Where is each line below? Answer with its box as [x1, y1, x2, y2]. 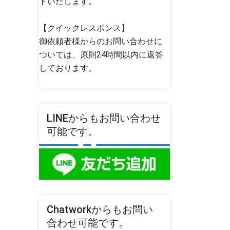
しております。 [39, 63, 97, 73]
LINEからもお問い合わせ [47, 111, 161, 124]
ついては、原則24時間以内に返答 [39, 49, 163, 60]
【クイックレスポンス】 [39, 23, 129, 33]
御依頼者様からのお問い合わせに [39, 36, 162, 46]
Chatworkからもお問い [47, 203, 153, 216]
